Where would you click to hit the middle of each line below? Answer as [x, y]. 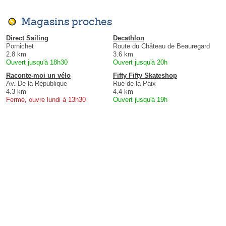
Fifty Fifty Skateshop [145, 76]
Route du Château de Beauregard [161, 46]
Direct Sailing [27, 38]
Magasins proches [67, 22]
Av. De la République [37, 84]
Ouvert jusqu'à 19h [140, 100]
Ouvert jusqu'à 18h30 [37, 63]
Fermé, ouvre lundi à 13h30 [46, 100]
